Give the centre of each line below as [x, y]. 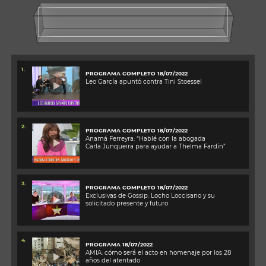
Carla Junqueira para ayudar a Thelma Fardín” [155, 147]
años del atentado [113, 261]
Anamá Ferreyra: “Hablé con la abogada [145, 139]
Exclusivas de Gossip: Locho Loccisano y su [150, 196]
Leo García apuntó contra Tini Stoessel [143, 82]
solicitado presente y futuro [126, 204]
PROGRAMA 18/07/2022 [119, 245]
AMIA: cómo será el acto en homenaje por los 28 [158, 253]
